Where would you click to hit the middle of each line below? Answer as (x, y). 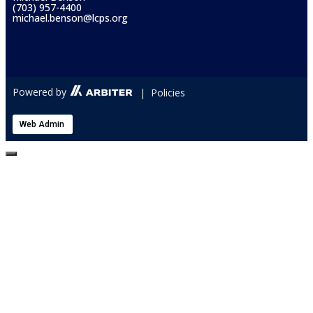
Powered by (39, 92)
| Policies (162, 92)
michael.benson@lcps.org (70, 17)
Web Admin (42, 124)
